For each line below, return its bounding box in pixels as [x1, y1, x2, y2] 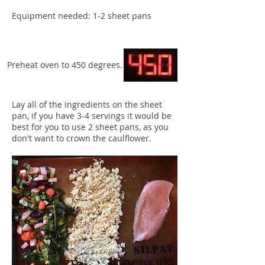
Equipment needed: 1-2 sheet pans [12, 10, 151, 21]
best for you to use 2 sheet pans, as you [12, 121, 169, 132]
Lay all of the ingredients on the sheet [12, 99, 162, 110]
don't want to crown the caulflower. [12, 132, 154, 144]
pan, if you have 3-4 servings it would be [12, 110, 172, 121]
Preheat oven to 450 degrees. [7, 59, 125, 70]
